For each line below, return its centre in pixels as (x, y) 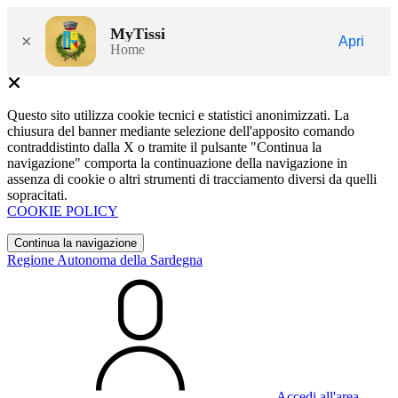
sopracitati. (37, 195)
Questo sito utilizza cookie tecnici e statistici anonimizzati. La (178, 115)
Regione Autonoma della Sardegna (105, 260)
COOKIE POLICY (63, 211)
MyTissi (138, 33)
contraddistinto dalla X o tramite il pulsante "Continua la (164, 147)
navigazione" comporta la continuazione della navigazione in (177, 163)
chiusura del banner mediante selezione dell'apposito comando (181, 131)
